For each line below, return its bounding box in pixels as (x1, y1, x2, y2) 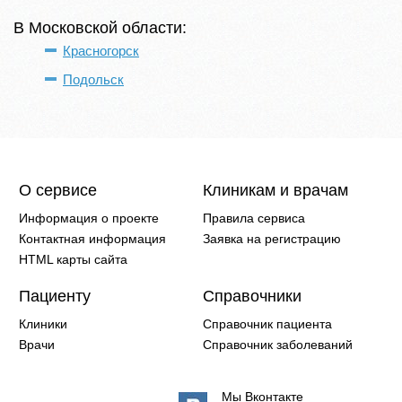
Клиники (19, 317, 68, 331)
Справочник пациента (203, 317, 332, 331)
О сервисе (19, 181, 98, 199)
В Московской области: (13, 19, 187, 37)
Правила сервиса (203, 211, 305, 225)
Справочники (203, 287, 301, 305)
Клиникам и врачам (203, 181, 348, 199)
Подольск (63, 72, 124, 87)
